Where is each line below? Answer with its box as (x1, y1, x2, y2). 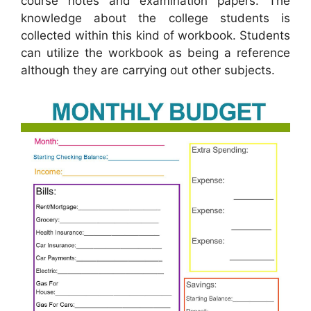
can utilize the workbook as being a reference (21, 46, 290, 60)
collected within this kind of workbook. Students (21, 28, 290, 43)
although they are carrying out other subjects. (21, 63, 275, 78)
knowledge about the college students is (21, 11, 290, 26)
